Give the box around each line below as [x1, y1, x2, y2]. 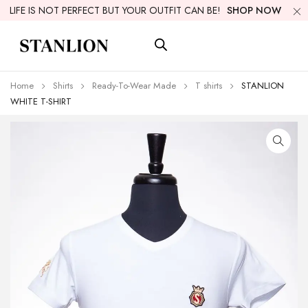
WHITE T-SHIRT [10, 94, 71, 108]
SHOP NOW [227, 3, 281, 17]
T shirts [195, 78, 222, 92]
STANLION [241, 78, 284, 92]
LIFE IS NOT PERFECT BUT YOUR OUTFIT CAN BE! [10, 3, 223, 17]
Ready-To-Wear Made [92, 78, 176, 92]
